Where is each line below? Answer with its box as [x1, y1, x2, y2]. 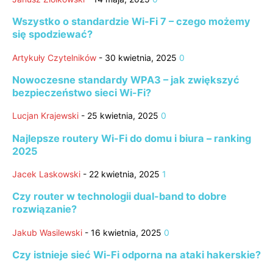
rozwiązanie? [12, 203, 77, 216]
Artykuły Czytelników [12, 52, 96, 63]
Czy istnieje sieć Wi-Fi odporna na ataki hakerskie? [12, 249, 261, 261]
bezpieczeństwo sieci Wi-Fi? [12, 86, 151, 99]
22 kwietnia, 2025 [89, 169, 160, 179]
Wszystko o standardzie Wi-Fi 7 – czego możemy [12, 15, 250, 28]
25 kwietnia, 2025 [87, 110, 158, 121]
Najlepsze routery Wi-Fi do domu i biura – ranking [12, 132, 251, 144]
